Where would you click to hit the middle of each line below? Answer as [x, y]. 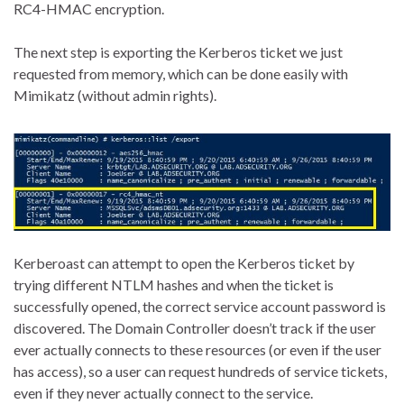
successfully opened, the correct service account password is [200, 306]
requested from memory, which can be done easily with [181, 73]
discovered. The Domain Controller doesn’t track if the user [195, 327]
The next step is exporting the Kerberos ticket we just [178, 51]
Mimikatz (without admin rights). [115, 95]
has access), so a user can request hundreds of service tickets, [200, 371]
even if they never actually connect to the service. [163, 392]
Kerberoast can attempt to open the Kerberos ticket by [184, 262]
